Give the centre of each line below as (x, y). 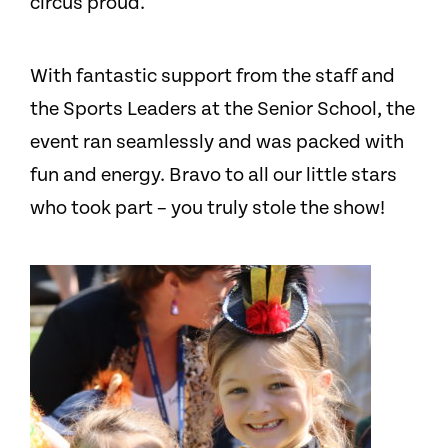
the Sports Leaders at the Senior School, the (222, 109)
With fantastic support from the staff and (212, 76)
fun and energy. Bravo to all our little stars (213, 175)
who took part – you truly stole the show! (207, 208)
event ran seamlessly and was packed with (217, 142)
